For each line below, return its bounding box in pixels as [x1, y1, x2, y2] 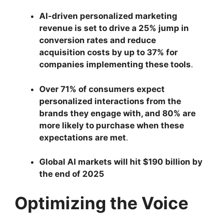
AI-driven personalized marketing [39, 11, 177, 21]
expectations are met [39, 132, 126, 142]
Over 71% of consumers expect [39, 84, 165, 94]
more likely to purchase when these [39, 120, 184, 130]
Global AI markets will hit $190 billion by [39, 157, 202, 167]
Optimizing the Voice [15, 192, 188, 213]
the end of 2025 [39, 169, 104, 179]
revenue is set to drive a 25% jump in [39, 23, 189, 33]
